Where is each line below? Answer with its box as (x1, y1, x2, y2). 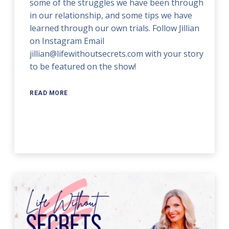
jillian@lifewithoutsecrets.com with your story (30, 48, 204, 60)
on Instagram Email (30, 35, 105, 47)
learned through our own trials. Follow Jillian (30, 22, 200, 34)
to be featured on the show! (30, 61, 136, 73)
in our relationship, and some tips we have (30, 10, 193, 21)
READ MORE (30, 89, 68, 97)
